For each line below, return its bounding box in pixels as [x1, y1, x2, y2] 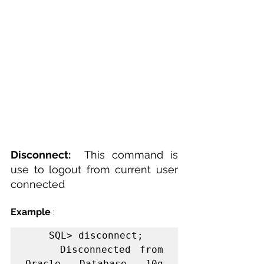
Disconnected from [25, 244, 61, 256]
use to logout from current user [11, 163, 178, 176]
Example [11, 206, 51, 218]
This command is [84, 148, 178, 161]
